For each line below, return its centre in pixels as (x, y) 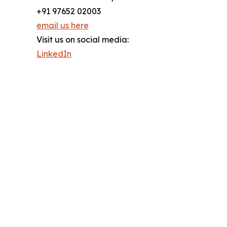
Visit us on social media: (83, 40)
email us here (63, 26)
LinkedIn (54, 54)
